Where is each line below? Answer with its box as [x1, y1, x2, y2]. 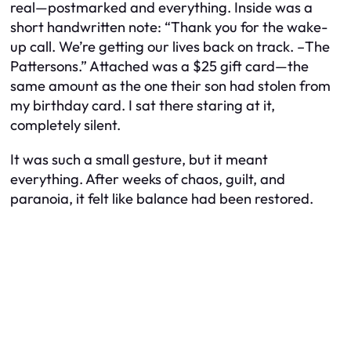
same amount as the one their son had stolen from [10, 77, 331, 96]
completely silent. [10, 116, 121, 135]
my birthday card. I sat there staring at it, [10, 96, 275, 115]
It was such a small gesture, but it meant [10, 150, 268, 168]
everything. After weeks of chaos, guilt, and [10, 169, 285, 188]
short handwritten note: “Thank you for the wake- [10, 18, 328, 37]
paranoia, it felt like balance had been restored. [10, 189, 313, 208]
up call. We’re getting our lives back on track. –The [10, 38, 330, 56]
